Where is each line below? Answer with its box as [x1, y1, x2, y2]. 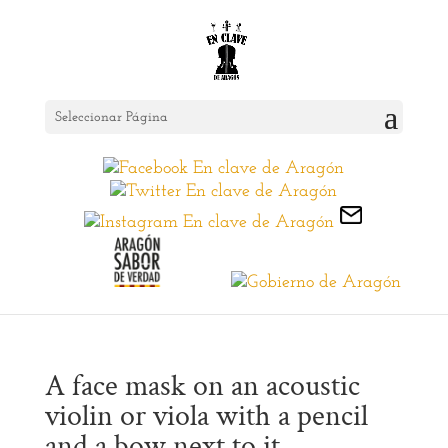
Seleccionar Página [54, 110, 168, 125]
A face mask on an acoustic [44, 367, 360, 407]
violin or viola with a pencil [44, 397, 368, 437]
